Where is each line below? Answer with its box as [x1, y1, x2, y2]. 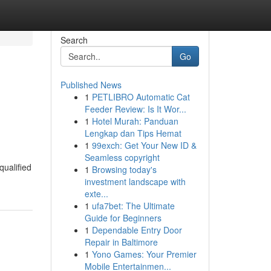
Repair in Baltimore [84, 236, 158, 248]
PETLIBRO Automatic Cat [91, 91, 190, 103]
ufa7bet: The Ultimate [91, 200, 175, 212]
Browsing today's [91, 163, 157, 175]
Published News [60, 79, 122, 91]
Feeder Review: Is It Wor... [84, 103, 186, 115]
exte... [84, 188, 108, 200]
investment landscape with [84, 175, 186, 188]
